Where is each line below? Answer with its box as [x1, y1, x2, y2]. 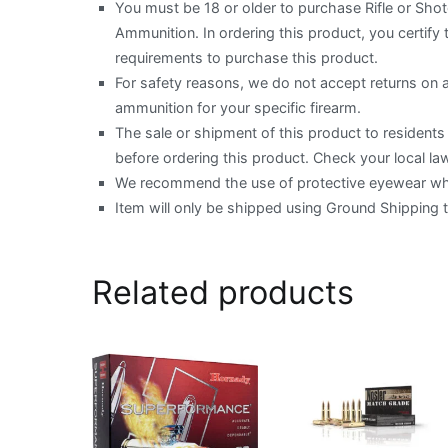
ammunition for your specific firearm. [115, 98, 362, 116]
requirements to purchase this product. [115, 48, 379, 66]
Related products [92, 272, 354, 312]
